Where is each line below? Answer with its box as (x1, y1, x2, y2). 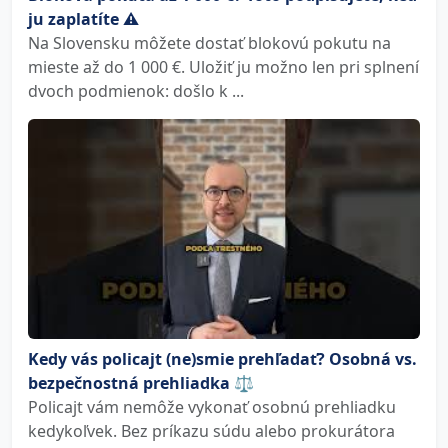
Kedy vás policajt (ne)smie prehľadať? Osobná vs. (28, 348, 417, 370)
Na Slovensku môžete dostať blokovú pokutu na (28, 31, 391, 54)
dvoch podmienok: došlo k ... (28, 79, 244, 102)
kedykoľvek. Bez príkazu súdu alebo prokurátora (28, 420, 395, 442)
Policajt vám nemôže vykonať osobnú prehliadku (28, 396, 396, 418)
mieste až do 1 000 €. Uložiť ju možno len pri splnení (28, 55, 419, 78)
